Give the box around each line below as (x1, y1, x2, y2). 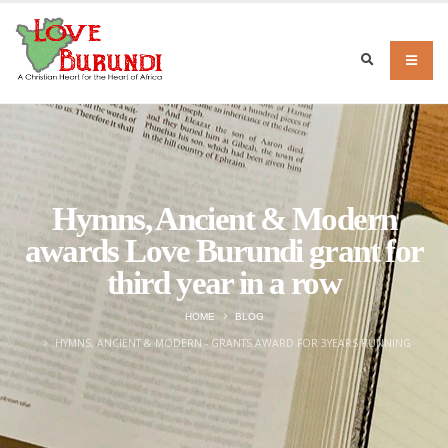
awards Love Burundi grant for (24, 233, 424, 269)
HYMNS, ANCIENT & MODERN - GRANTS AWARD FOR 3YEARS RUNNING (54, 336, 411, 350)
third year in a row (106, 265, 342, 301)
